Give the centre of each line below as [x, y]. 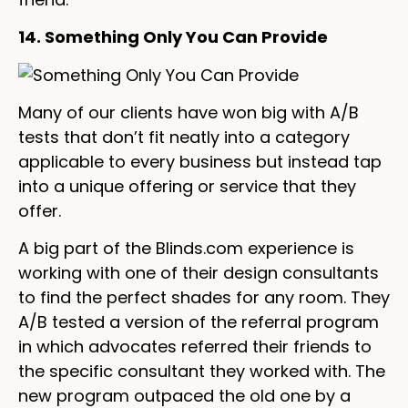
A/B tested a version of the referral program [199, 322]
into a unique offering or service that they [187, 186]
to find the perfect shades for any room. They [204, 298]
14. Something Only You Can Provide [173, 37]
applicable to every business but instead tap [200, 161]
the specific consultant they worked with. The [202, 372]
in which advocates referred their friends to [195, 347]
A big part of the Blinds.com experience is [186, 249]
